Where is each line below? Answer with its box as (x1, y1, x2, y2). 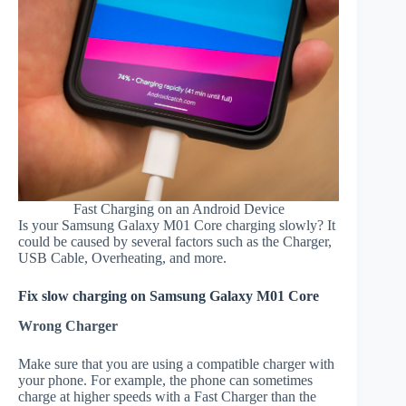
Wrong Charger (18, 318, 118, 334)
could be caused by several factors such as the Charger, (18, 234, 332, 250)
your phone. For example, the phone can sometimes (18, 372, 313, 389)
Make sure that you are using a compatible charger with (18, 356, 334, 372)
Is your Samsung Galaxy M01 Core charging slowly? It (18, 217, 335, 234)
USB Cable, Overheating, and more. (18, 250, 227, 266)
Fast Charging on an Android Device (72, 201, 285, 217)
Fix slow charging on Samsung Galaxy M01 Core (18, 288, 319, 304)
